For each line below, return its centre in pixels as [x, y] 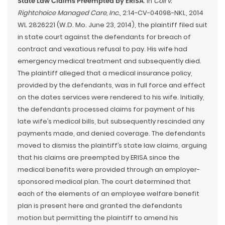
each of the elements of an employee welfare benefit [108, 193]
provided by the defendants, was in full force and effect [111, 85]
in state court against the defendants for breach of [104, 37]
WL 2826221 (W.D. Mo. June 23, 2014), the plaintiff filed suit [113, 25]
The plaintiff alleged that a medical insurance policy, [105, 73]
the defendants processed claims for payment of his [106, 109]
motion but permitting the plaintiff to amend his [98, 217]
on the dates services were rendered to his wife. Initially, [111, 97]
